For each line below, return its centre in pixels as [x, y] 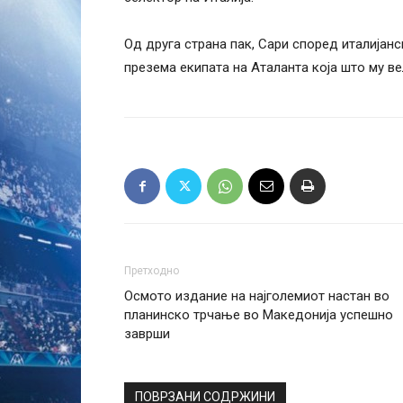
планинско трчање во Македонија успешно [259, 315]
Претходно [152, 271]
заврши [147, 334]
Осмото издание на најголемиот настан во [257, 296]
